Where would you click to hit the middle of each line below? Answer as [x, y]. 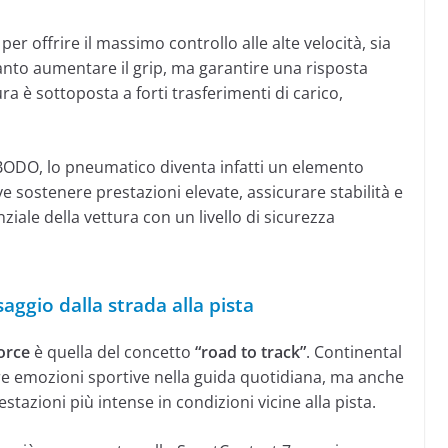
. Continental [354, 352]
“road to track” [250, 352]
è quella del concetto [112, 352]
